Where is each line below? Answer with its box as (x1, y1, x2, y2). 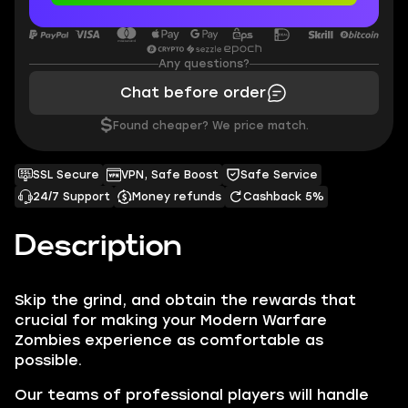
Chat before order (120, 84, 266, 101)
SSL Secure (33, 168, 99, 181)
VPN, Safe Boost (121, 168, 219, 181)
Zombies (15, 331, 80, 349)
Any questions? (158, 57, 250, 70)
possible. (15, 352, 87, 369)
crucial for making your (15, 311, 200, 329)
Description (15, 233, 182, 260)
